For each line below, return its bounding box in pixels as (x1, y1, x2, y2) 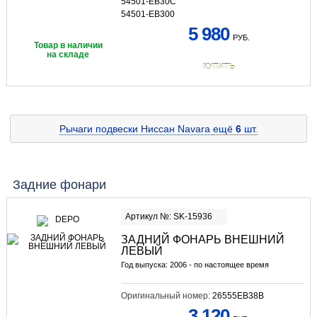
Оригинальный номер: (120, 290, 212, 301)
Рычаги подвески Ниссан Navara (59, 122, 213, 134)
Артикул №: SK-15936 (125, 211, 212, 221)
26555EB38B (212, 290, 264, 301)
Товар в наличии (33, 40, 103, 51)
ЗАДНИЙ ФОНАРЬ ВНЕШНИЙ (120, 233, 284, 246)
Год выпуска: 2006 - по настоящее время (120, 260, 269, 269)
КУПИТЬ (202, 62, 235, 71)
